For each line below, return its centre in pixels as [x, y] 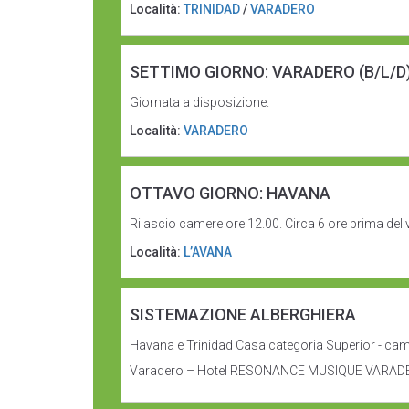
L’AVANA [208, 252]
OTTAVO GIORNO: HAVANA [230, 193]
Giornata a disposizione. [199, 102]
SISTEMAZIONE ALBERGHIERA [243, 315]
